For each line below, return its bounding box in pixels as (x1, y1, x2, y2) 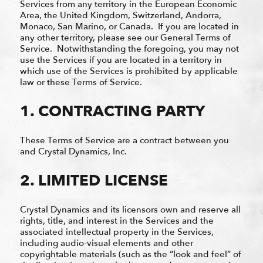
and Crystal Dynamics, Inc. (19, 145, 127, 157)
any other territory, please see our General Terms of (19, 31, 231, 43)
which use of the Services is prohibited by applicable (19, 65, 238, 77)
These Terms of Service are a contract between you (19, 134, 229, 146)
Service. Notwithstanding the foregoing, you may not (19, 42, 239, 55)
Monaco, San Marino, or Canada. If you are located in (19, 20, 239, 32)
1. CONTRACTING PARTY (19, 100, 208, 122)
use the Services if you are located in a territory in (19, 53, 222, 66)
